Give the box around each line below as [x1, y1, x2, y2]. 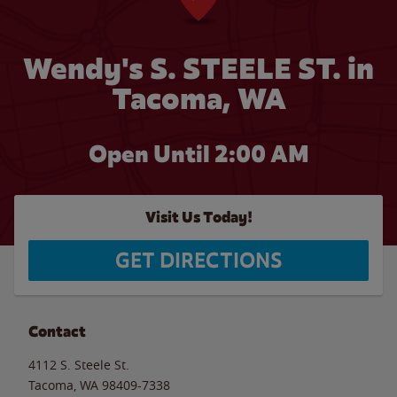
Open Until [88, 139, 214, 169]
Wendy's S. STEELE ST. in [23, 50, 374, 88]
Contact [28, 322, 86, 341]
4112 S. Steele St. [28, 355, 129, 373]
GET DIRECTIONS [115, 247, 282, 274]
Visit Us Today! [144, 208, 253, 227]
